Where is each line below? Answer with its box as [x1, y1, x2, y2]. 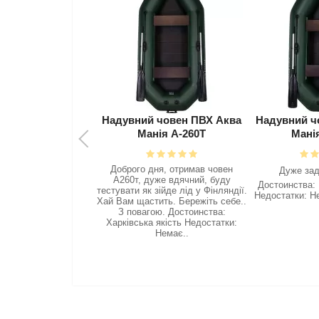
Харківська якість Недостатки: [106, 217, 237, 228]
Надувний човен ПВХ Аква [102, 114, 241, 126]
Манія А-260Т [137, 127, 206, 140]
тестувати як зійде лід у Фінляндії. [96, 185, 247, 196]
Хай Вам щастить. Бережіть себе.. [97, 196, 246, 206]
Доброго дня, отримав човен [110, 164, 233, 174]
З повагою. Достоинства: [117, 206, 226, 217]
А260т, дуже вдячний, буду [113, 174, 231, 185]
